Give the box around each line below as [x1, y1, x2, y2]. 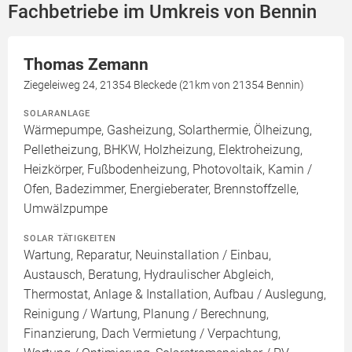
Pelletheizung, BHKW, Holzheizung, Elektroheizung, [24, 142, 302, 157]
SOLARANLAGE [24, 108, 90, 119]
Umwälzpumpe [24, 201, 108, 216]
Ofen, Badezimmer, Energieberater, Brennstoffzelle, [24, 181, 299, 196]
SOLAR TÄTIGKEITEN [24, 233, 116, 244]
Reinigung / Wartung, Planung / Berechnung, [24, 306, 269, 321]
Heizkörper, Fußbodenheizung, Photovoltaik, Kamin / [24, 162, 312, 177]
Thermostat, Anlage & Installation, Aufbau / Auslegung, [24, 287, 326, 302]
